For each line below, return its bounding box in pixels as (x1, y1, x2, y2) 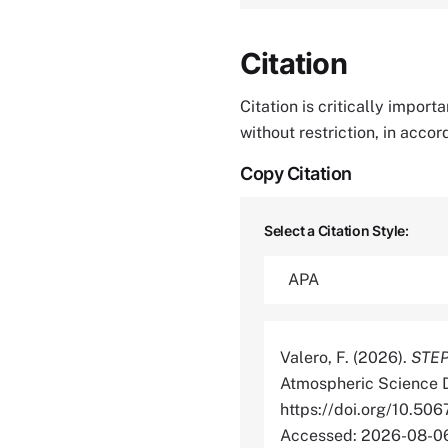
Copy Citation (240, 163, 352, 184)
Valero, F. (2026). (280, 348, 411, 368)
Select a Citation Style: (264, 222, 409, 239)
